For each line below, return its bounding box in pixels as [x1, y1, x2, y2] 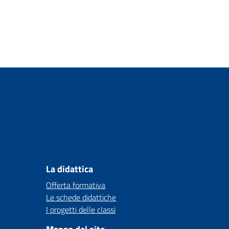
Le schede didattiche [46, 191, 116, 203]
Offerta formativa [46, 179, 105, 191]
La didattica [46, 162, 93, 176]
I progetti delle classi [46, 203, 116, 216]
